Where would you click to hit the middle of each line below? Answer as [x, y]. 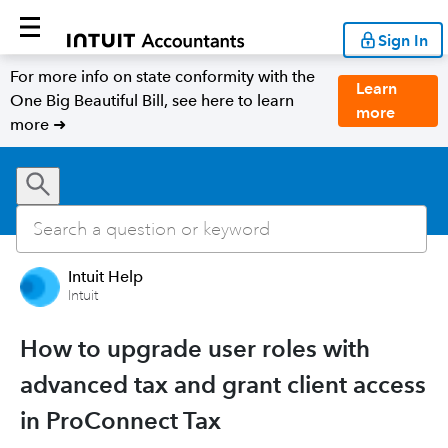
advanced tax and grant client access [223, 384]
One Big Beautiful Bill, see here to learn [152, 100]
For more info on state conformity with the [162, 76]
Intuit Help [105, 276]
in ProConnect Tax [120, 420]
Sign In [403, 40]
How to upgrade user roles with [195, 348]
